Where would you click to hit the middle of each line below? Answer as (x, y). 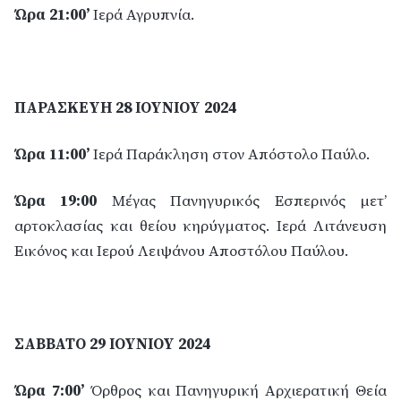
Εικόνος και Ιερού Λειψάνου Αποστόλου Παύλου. (181, 252)
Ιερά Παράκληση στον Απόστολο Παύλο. (231, 155)
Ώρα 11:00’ (54, 155)
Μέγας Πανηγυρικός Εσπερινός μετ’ (242, 201)
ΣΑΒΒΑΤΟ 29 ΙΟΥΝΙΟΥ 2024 (112, 345)
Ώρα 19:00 (56, 201)
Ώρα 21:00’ (52, 15)
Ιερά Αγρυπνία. (142, 15)
